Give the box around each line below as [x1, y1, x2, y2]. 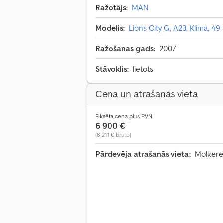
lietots [133, 64, 153, 74]
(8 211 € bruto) [95, 131, 131, 139]
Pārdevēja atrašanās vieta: [95, 149, 191, 159]
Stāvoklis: [95, 64, 129, 74]
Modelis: [95, 23, 125, 33]
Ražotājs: [95, 2, 128, 13]
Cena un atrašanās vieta [95, 87, 198, 101]
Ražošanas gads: [95, 43, 155, 54]
